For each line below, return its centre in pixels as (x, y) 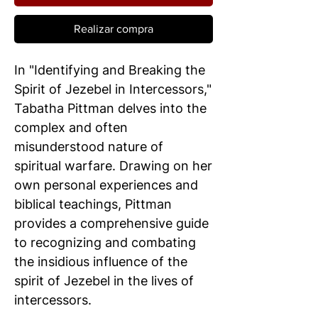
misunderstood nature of (89, 147)
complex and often (71, 128)
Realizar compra (114, 29)
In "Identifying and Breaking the (110, 70)
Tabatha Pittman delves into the (110, 109)
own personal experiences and (106, 185)
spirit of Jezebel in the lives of (104, 281)
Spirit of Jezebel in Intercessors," (113, 89)
